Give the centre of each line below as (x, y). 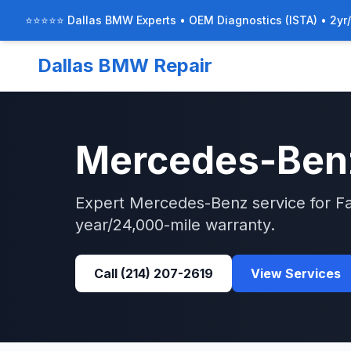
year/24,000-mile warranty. (175, 225)
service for (291, 203)
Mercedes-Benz (188, 203)
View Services (296, 273)
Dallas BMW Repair (125, 65)
